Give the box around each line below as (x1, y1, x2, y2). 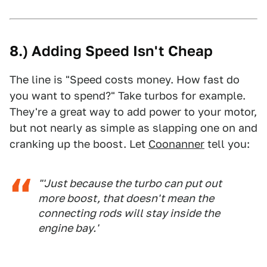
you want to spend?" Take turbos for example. (10, 89, 246, 102)
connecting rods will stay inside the (38, 207, 220, 219)
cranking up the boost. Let (10, 138, 148, 150)
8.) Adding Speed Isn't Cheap (10, 42, 213, 60)
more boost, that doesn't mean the (38, 192, 214, 204)
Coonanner (148, 138, 204, 150)
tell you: (204, 138, 250, 150)
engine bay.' (38, 222, 98, 234)
